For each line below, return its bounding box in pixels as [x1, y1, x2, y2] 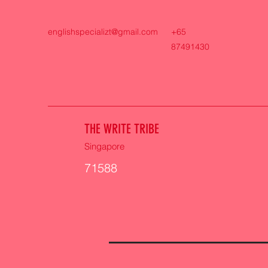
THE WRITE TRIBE [84, 121, 162, 137]
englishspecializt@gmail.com [48, 26, 158, 37]
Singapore [84, 141, 124, 152]
